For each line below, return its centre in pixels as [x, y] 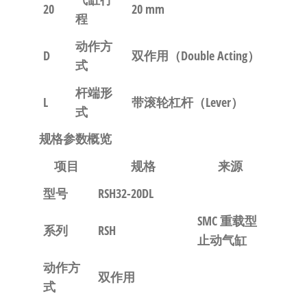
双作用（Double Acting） [195, 56]
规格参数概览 [75, 138]
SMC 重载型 [227, 221]
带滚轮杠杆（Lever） [187, 102]
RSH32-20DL [125, 193]
